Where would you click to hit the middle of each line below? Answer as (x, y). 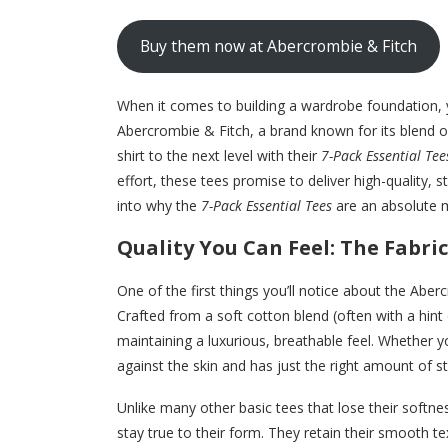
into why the (159, 205)
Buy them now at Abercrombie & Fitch (278, 46)
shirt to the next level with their (219, 155)
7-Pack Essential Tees (266, 205)
